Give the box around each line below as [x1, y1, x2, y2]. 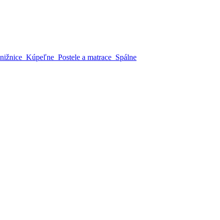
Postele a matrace [58, 53, 111, 62]
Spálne [115, 53, 137, 62]
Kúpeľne [26, 53, 54, 62]
